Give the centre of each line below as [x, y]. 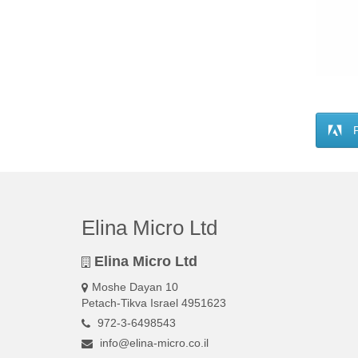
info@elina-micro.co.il [153, 342]
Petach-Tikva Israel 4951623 [154, 302]
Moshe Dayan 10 [135, 286]
